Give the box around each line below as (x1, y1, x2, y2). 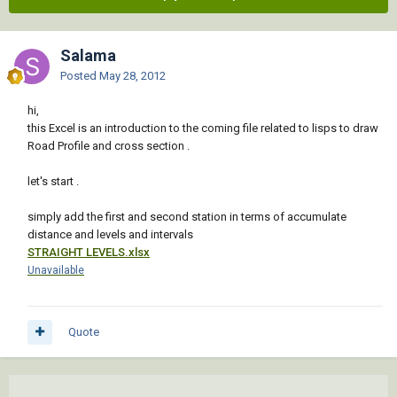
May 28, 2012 (99, 69, 166, 83)
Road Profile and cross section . (27, 139, 190, 153)
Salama (60, 46, 116, 66)
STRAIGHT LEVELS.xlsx (27, 245, 150, 260)
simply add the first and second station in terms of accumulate (27, 210, 346, 224)
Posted (60, 69, 99, 83)
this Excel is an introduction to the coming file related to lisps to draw (27, 121, 378, 136)
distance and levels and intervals (27, 228, 193, 242)
